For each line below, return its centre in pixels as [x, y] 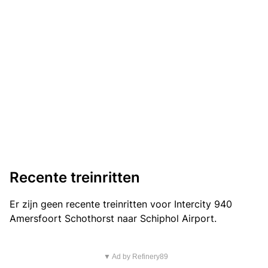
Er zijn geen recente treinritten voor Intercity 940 [121, 204]
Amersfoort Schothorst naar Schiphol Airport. [113, 219]
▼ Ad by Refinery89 [135, 257]
